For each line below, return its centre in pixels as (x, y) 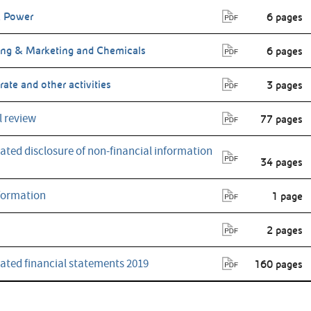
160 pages (278, 265)
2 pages (285, 231)
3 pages (285, 86)
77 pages (281, 120)
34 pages (281, 163)
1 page (287, 197)
